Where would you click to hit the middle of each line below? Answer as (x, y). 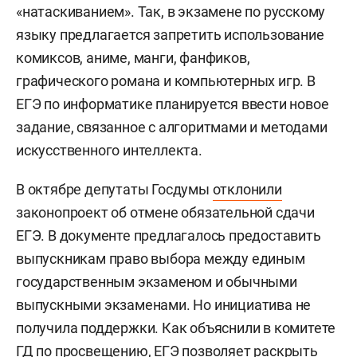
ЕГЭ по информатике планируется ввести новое (173, 104)
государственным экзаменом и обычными (157, 281)
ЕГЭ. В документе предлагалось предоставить (169, 235)
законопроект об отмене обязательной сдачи (165, 212)
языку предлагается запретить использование (170, 34)
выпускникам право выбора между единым (161, 258)
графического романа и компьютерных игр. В (166, 80)
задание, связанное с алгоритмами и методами (172, 127)
